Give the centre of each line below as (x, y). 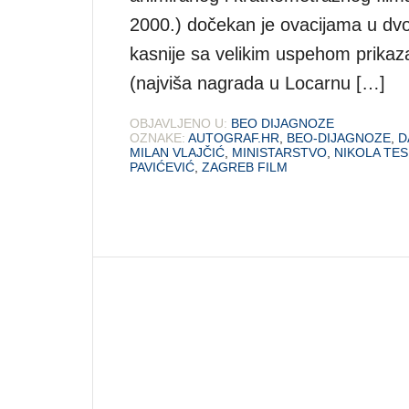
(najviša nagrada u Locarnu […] (257, 83)
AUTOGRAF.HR (234, 137)
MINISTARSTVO (279, 152)
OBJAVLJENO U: (178, 123)
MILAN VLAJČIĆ (177, 152)
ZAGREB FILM (245, 167)
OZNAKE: (157, 137)
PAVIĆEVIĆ (162, 167)
